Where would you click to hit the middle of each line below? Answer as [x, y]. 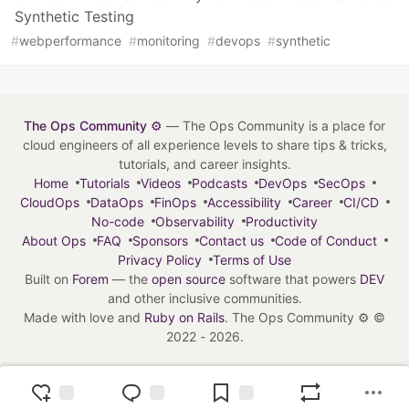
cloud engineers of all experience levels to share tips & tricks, [204, 144]
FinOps [175, 202]
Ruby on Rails [184, 317]
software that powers [293, 278]
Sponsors [160, 240]
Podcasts [219, 183]
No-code [118, 221]
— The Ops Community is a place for [274, 125]
